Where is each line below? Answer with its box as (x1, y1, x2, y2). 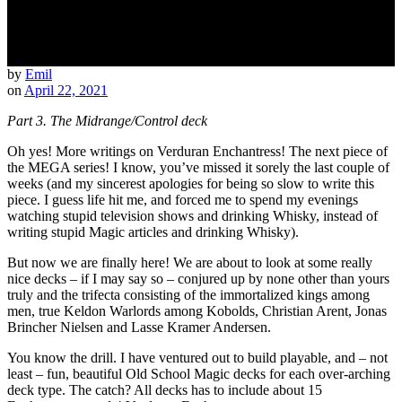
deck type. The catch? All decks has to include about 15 (7, 382, 322, 398)
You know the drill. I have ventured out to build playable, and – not (7, 350, 388, 366)
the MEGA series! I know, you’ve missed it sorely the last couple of (7, 160, 389, 176)
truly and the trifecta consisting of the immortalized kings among (7, 287, 370, 303)
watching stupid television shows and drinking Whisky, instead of (7, 208, 378, 224)
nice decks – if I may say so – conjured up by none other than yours (7, 271, 389, 287)
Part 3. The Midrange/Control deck (7, 113, 207, 129)
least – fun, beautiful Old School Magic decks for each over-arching (7, 366, 390, 382)
